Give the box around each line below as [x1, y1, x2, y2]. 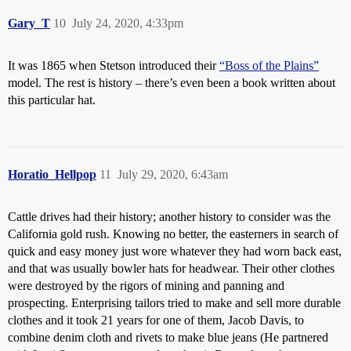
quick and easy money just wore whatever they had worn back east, [8, 244, 342, 258]
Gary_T [8, 16, 50, 30]
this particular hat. [8, 92, 96, 107]
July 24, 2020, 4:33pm [72, 16, 183, 30]
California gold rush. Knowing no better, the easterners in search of [8, 226, 338, 241]
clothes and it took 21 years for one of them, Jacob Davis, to [8, 313, 304, 327]
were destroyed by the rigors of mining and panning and [8, 278, 284, 292]
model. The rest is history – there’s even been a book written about [8, 75, 335, 89]
